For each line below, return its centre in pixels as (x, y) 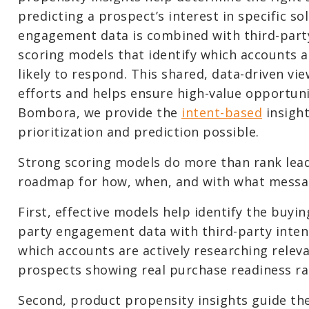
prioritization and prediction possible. (139, 132)
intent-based (222, 112)
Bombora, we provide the (100, 112)
